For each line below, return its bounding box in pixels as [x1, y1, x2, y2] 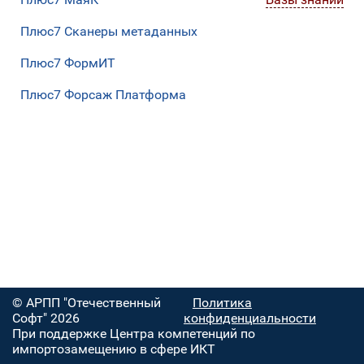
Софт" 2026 [12, 310, 80, 326]
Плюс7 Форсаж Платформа [20, 87, 186, 103]
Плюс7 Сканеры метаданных [20, 24, 197, 40]
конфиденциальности [183, 310, 316, 326]
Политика [192, 295, 252, 310]
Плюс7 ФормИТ [20, 55, 115, 71]
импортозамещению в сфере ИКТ [12, 341, 215, 357]
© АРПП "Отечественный [12, 295, 161, 310]
